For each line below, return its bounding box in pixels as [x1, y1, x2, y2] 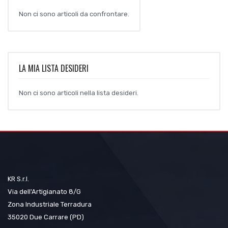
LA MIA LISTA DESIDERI [19, 62, 89, 75]
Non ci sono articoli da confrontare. [19, 10, 129, 18]
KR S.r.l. [8, 175, 29, 183]
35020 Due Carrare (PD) [8, 213, 84, 221]
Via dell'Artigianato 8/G [8, 188, 81, 196]
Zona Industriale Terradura [8, 201, 92, 209]
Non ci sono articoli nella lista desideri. [19, 89, 138, 97]
